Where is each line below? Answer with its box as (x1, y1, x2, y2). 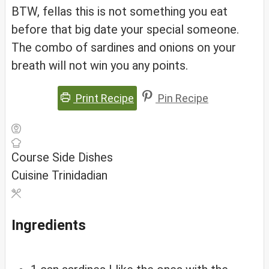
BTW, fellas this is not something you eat (11, 4, 228, 19)
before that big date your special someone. (11, 22, 239, 37)
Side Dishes (52, 150, 113, 165)
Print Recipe (73, 92, 134, 105)
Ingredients (11, 216, 86, 234)
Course (11, 150, 52, 165)
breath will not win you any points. (11, 58, 188, 73)
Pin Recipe (156, 92, 208, 105)
